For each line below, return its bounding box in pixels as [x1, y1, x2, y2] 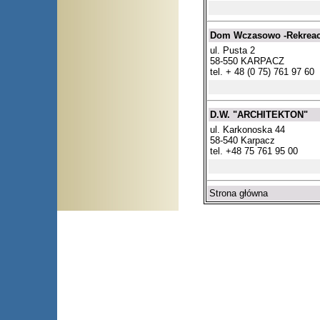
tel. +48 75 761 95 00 [210, 146, 298, 157]
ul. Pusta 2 [210, 44, 255, 56]
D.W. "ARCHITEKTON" [210, 109, 308, 121]
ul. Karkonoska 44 [210, 124, 285, 136]
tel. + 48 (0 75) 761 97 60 [210, 66, 314, 77]
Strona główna [209, 188, 268, 199]
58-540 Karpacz [210, 135, 275, 146]
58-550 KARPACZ [210, 55, 284, 66]
